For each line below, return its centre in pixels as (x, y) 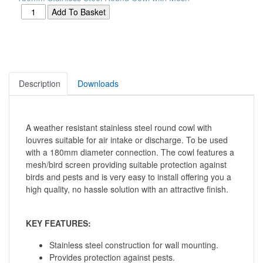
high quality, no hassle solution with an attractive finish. (127, 189)
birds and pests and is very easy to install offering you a (129, 176)
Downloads (98, 83)
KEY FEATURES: (58, 223)
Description (40, 83)
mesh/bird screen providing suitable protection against (126, 164)
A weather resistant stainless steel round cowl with (119, 127)
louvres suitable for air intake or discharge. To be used (127, 139)
